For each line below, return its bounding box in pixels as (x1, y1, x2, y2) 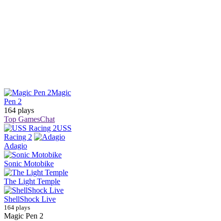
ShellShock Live (4, 195, 56, 203)
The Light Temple (4, 177, 60, 185)
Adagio (4, 142, 27, 150)
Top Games (4, 115, 40, 123)
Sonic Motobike (4, 159, 54, 168)
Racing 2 (4, 133, 32, 141)
